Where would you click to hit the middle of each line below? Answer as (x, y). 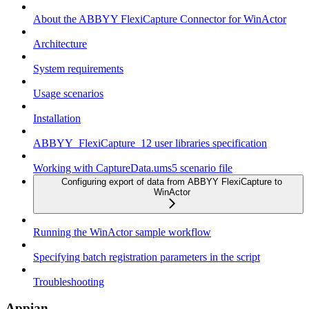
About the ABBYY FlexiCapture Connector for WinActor (160, 19)
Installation (57, 118)
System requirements (78, 68)
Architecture (60, 43)
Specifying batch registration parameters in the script (147, 257)
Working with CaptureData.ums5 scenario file (133, 168)
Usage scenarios (68, 93)
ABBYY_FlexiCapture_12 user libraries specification (150, 143)
